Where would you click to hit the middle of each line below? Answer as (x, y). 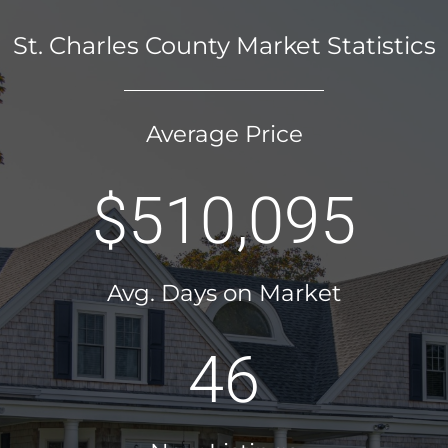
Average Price (224, 134)
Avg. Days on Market (224, 293)
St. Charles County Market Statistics (224, 45)
